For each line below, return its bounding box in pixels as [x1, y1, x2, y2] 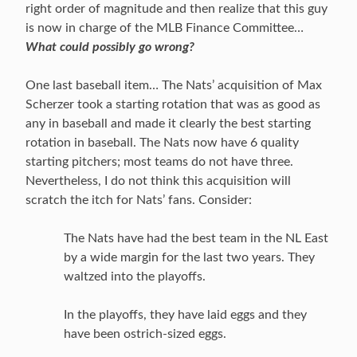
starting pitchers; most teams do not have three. [25, 155, 293, 168]
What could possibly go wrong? [25, 41, 194, 53]
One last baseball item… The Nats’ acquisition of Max [25, 79, 322, 92]
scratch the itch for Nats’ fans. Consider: [25, 194, 252, 206]
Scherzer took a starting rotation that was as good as [25, 98, 320, 111]
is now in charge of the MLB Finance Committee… [25, 22, 304, 34]
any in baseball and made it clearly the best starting [25, 117, 311, 130]
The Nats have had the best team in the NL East [64, 232, 328, 245]
